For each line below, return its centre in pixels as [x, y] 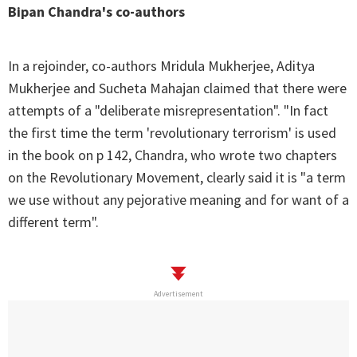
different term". [53, 222]
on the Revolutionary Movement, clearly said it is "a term [177, 178]
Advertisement [178, 294]
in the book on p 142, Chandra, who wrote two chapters [173, 155]
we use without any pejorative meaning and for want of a [178, 200]
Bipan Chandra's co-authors [96, 12]
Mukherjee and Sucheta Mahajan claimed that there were [177, 88]
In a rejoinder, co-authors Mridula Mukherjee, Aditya [161, 66]
